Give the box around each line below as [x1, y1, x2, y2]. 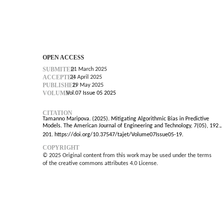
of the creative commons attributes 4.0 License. [43, 161, 158, 167]
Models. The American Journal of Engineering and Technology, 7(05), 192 [43, 123, 219, 129]
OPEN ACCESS [43, 54, 84, 61]
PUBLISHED [43, 82, 77, 89]
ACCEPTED [43, 74, 76, 81]
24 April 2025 [70, 74, 102, 81]
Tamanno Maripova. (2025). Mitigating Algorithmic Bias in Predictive [43, 116, 209, 122]
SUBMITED [43, 66, 75, 73]
